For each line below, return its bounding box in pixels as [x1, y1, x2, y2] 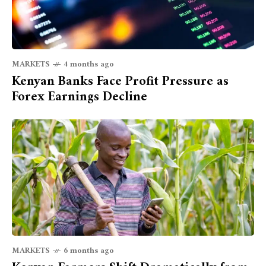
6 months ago [64, 243, 114, 259]
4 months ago [64, 57, 114, 72]
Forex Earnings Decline [12, 85, 147, 109]
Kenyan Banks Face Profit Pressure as [12, 70, 229, 94]
